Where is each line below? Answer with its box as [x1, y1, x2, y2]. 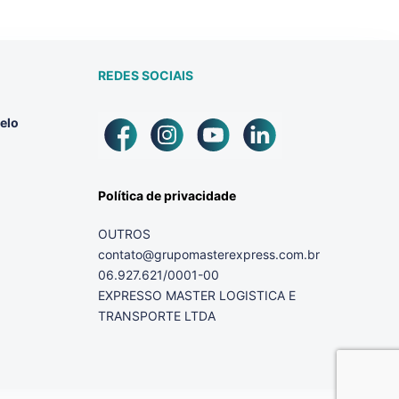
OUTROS [98, 225, 151, 241]
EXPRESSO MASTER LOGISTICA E [98, 287, 296, 303]
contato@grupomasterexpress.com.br [98, 246, 320, 262]
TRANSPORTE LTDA [98, 307, 216, 323]
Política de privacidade [98, 187, 236, 203]
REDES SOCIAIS [98, 67, 193, 83]
